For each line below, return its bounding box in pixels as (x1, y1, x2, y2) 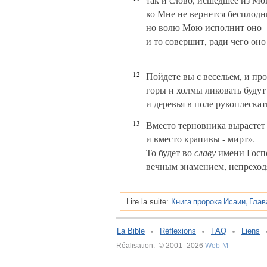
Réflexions (160, 226, 196, 235)
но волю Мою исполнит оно (146, 21, 262, 33)
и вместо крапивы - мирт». (146, 132, 255, 145)
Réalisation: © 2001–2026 (116, 241, 205, 250)
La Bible (117, 226, 145, 235)
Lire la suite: (126, 197, 169, 206)
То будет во (146, 146, 194, 159)
